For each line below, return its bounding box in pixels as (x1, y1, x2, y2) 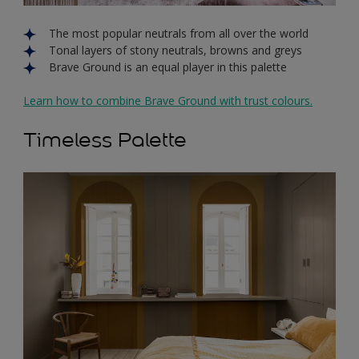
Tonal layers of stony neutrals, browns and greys (49, 42, 302, 58)
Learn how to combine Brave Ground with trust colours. (23, 92, 313, 108)
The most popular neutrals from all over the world (49, 25, 309, 41)
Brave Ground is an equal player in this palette (49, 58, 287, 75)
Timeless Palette (23, 127, 187, 152)
